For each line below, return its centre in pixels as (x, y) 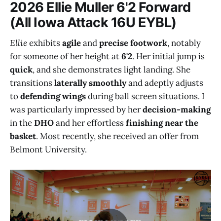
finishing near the (162, 123)
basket (23, 136)
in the (22, 123)
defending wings (53, 96)
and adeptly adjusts (165, 83)
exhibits (46, 43)
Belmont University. (48, 150)
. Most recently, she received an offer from (117, 136)
